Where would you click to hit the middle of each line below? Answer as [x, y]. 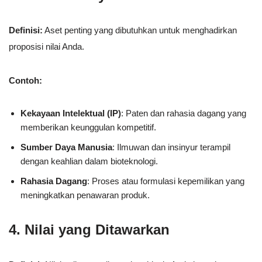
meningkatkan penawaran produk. [85, 195]
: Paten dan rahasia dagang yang [184, 113]
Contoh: [25, 80]
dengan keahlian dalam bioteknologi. [89, 161]
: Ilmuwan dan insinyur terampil [171, 147]
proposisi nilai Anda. [46, 46]
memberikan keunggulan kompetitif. [88, 127]
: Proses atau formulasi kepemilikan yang [166, 181]
